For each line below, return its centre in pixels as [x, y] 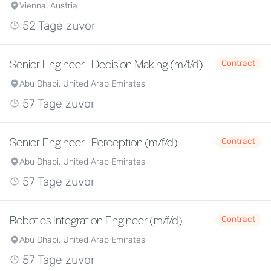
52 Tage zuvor [57, 26]
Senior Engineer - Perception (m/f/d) [93, 142]
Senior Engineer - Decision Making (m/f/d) [106, 64]
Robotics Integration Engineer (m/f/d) [96, 220]
